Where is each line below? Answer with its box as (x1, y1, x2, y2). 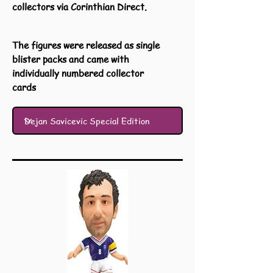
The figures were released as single (12, 39, 160, 51)
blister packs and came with (12, 53, 129, 65)
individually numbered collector (12, 67, 144, 79)
